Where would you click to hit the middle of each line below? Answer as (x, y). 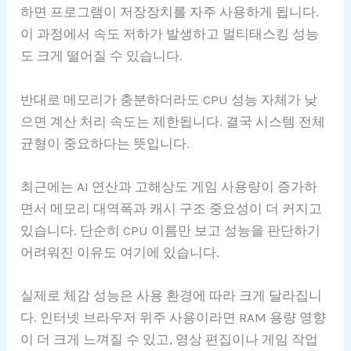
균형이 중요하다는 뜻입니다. (105, 143)
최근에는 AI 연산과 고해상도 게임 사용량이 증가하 (169, 186)
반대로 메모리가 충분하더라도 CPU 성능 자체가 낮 (169, 99)
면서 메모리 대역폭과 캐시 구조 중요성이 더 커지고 (172, 208)
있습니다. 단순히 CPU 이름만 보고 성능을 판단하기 (171, 230)
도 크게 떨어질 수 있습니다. (102, 56)
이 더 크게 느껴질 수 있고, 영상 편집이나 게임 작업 (170, 339)
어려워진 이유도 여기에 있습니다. (120, 252)
